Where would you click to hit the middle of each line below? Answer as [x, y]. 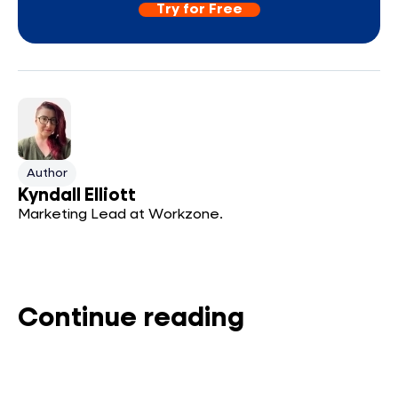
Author [47, 173]
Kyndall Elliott [77, 195]
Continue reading [131, 319]
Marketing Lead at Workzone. [120, 215]
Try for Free [199, 10]
